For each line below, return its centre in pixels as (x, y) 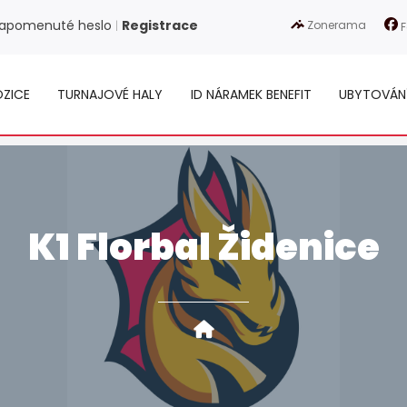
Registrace (160, 26)
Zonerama (336, 25)
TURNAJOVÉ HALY (110, 94)
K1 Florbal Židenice (203, 247)
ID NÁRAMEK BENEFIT (251, 94)
